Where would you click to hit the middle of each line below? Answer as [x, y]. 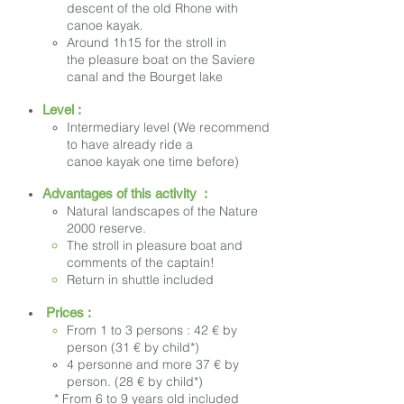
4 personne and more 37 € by [153, 365]
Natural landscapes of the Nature [162, 211]
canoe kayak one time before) [153, 162]
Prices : [67, 313]
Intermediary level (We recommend [168, 128]
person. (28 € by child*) [135, 382]
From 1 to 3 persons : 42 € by [152, 331]
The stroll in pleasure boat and [155, 246]
